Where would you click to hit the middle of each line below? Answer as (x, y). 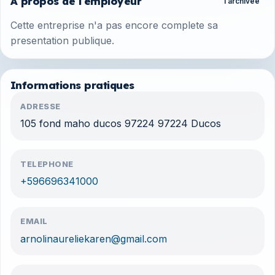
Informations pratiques (72, 85)
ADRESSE (41, 106)
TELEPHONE (47, 164)
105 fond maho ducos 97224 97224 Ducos (121, 124)
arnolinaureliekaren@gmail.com (94, 238)
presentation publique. (62, 41)
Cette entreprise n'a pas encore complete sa (114, 25)
